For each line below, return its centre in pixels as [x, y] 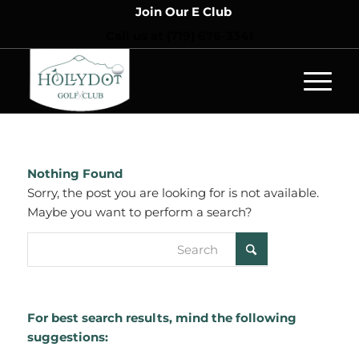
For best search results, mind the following [161, 318]
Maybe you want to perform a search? [139, 212]
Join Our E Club [183, 12]
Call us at [136, 36]
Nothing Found [75, 173]
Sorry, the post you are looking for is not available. [173, 192]
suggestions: [67, 337]
